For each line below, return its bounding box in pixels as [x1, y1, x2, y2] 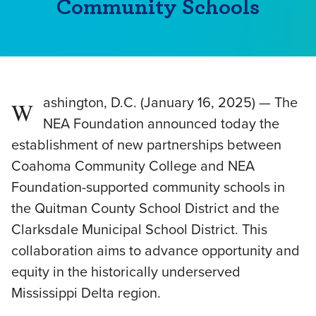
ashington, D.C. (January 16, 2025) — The [43, 92, 298, 113]
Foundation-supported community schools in [11, 176, 285, 197]
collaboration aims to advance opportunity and [11, 240, 300, 261]
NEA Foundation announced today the [43, 113, 279, 134]
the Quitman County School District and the [11, 197, 279, 219]
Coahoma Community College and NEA [11, 155, 255, 176]
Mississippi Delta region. [11, 282, 161, 303]
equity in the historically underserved [11, 261, 241, 282]
